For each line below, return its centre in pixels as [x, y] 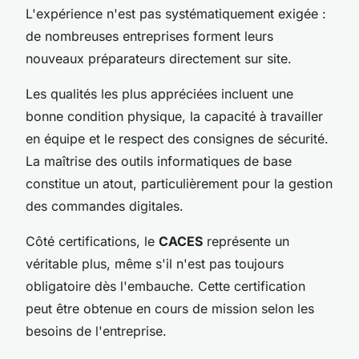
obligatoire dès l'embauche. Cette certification [165, 286]
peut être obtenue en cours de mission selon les [170, 308]
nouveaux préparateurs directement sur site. [159, 58]
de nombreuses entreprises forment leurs [149, 36]
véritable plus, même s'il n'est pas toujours [155, 263]
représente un [246, 241]
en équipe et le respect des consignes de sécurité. [177, 138]
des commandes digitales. [105, 206]
